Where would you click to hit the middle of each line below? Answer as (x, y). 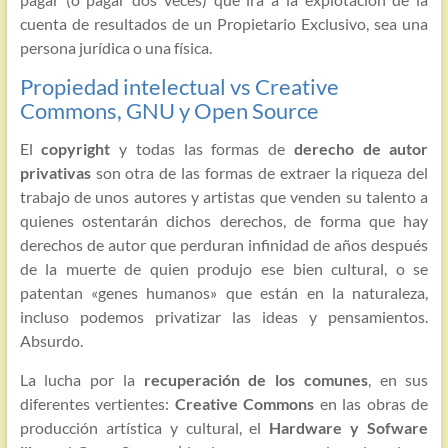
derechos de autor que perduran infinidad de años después (224, 245)
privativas (55, 173)
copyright (76, 149)
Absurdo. (51, 341)
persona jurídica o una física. (115, 48)
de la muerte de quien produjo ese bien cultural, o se (224, 269)
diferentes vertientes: (97, 404)
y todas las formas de (202, 149)
